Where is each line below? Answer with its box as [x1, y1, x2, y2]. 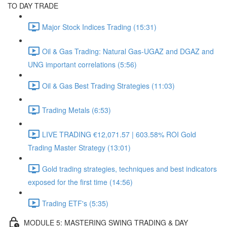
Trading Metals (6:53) [42, 104, 111, 115]
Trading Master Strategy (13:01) [28, 142, 131, 153]
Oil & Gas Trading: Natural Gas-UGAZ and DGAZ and [42, 46, 214, 56]
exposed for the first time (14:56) [28, 177, 133, 187]
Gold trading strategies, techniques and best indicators [42, 163, 217, 174]
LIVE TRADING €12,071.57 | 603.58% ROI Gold [42, 129, 196, 139]
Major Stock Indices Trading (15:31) [42, 21, 157, 32]
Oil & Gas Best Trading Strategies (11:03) [42, 80, 175, 91]
